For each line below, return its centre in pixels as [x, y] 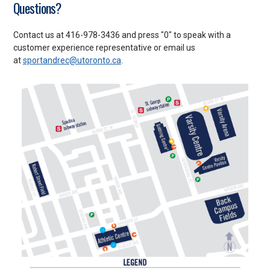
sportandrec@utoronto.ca [72, 60]
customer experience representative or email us [104, 47]
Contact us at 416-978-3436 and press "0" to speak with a [122, 35]
